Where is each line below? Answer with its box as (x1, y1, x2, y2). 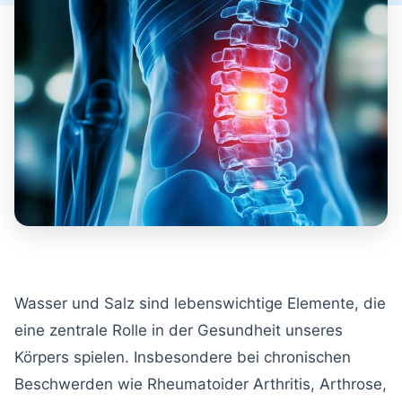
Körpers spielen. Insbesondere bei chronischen (14, 347, 351, 366)
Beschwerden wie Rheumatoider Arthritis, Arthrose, (14, 374, 387, 393)
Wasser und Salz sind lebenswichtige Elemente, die (14, 293, 386, 312)
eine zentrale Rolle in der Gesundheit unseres (14, 320, 343, 339)
